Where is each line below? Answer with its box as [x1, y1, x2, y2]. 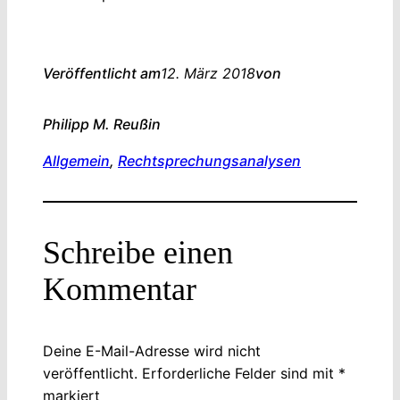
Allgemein [43, 152, 110, 170]
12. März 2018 [161, 64, 255, 82]
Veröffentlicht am [43, 64, 161, 82]
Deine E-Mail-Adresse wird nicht [43, 342, 261, 360]
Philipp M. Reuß [43, 115, 148, 133]
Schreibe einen [43, 235, 233, 271]
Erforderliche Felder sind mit [142, 364, 338, 382]
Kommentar [43, 271, 196, 307]
